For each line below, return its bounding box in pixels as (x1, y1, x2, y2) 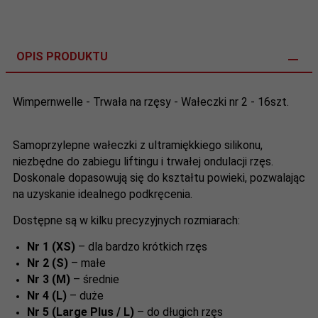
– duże (67, 288, 104, 302)
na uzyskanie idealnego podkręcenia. (13, 187, 192, 201)
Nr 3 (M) (27, 272, 70, 286)
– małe (68, 256, 106, 270)
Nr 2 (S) (27, 256, 68, 270)
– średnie (70, 272, 119, 286)
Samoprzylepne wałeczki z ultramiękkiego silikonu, (13, 138, 263, 152)
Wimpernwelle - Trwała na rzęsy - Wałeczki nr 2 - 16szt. (13, 94, 289, 109)
